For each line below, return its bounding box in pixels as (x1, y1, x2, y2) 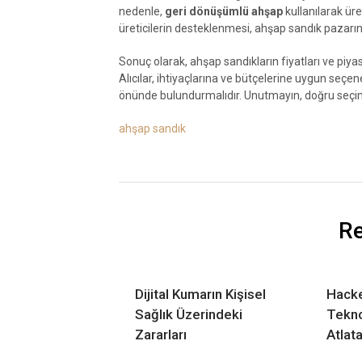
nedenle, (119, 4, 165, 18)
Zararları (135, 326, 187, 343)
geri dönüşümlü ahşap (165, 4, 283, 18)
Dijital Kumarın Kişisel (135, 285, 266, 302)
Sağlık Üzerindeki (135, 305, 242, 322)
